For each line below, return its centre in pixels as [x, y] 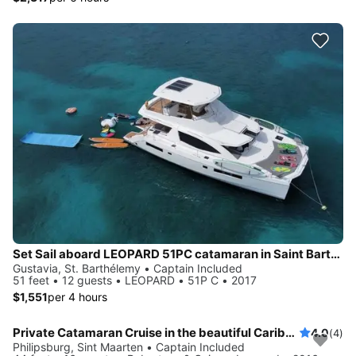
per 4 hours [77, 296]
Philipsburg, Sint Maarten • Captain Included [129, 346]
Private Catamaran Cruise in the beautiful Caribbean [290, 332]
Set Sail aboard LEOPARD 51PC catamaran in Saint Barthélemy [335, 253]
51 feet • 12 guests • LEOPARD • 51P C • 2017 [135, 280]
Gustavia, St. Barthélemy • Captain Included [128, 268]
